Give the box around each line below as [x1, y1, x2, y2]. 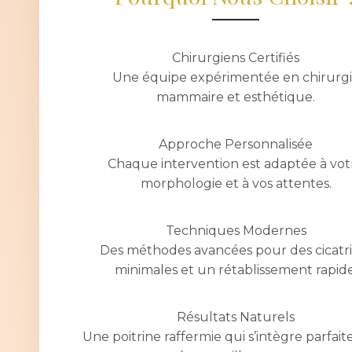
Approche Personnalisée [159, 137, 313, 152]
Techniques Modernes [165, 223, 306, 238]
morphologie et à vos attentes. [140, 176, 332, 191]
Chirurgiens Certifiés [172, 50, 299, 65]
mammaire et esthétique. [156, 90, 315, 104]
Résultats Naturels [177, 310, 295, 324]
